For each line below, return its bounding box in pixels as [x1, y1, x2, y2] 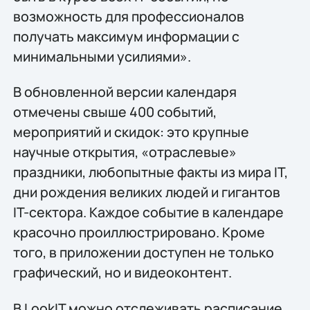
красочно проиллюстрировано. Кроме [12, 223, 265, 242]
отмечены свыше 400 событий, [12, 102, 217, 122]
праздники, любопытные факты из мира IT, [12, 163, 288, 182]
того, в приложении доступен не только [12, 243, 274, 262]
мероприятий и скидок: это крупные [12, 122, 249, 142]
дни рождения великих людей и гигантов [12, 183, 280, 202]
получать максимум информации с [12, 26, 239, 46]
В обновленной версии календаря [12, 82, 237, 102]
